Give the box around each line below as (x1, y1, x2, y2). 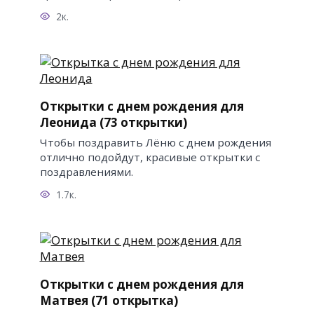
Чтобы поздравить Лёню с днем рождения (39, 135, 271, 149)
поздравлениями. (39, 164, 133, 179)
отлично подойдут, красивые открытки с (39, 149, 260, 164)
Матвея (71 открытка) (39, 292, 178, 309)
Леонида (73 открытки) (39, 114, 187, 130)
